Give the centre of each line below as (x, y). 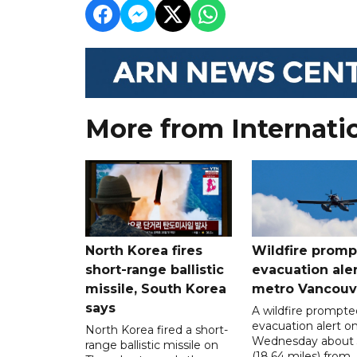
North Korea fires (144, 250)
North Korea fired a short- (157, 330)
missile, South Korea (156, 288)
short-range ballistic (155, 269)
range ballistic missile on (152, 345)
